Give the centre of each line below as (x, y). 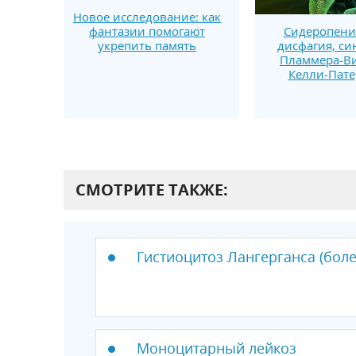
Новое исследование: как (147, 16)
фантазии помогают (147, 31)
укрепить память (147, 45)
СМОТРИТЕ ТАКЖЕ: (151, 190)
